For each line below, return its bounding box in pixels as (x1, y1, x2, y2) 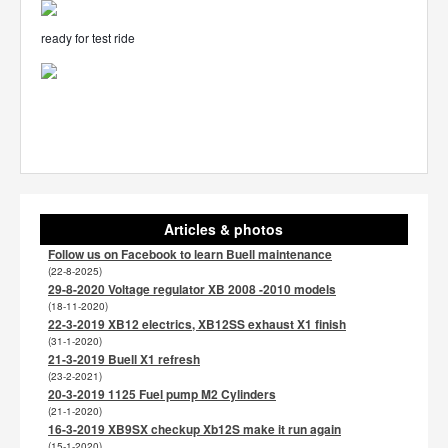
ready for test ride (41, 29, 135, 46)
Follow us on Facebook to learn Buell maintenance (48, 245, 332, 263)
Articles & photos (164, 219, 283, 239)
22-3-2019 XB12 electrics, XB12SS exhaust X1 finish (48, 315, 346, 333)
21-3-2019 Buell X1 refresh (48, 350, 200, 368)
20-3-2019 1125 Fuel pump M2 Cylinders (48, 385, 276, 403)
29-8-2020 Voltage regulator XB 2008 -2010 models (48, 280, 336, 298)
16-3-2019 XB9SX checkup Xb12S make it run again (48, 420, 341, 438)
